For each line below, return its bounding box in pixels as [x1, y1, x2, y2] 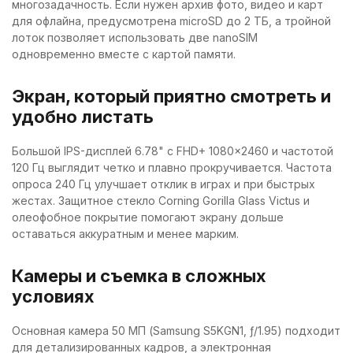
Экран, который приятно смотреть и [12, 85, 331, 106]
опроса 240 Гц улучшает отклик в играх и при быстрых [12, 176, 315, 191]
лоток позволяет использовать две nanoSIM [12, 30, 258, 44]
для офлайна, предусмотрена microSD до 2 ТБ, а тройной [12, 13, 331, 28]
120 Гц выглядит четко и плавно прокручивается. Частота [12, 160, 332, 174]
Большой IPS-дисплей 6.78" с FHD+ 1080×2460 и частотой [12, 143, 333, 158]
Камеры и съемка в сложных [12, 265, 266, 286]
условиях [12, 285, 95, 307]
